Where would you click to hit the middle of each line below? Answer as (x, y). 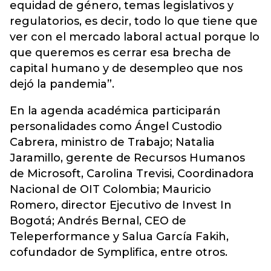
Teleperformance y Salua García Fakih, (119, 237)
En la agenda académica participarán (115, 111)
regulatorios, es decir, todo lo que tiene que (134, 21)
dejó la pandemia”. (62, 84)
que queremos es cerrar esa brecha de (120, 53)
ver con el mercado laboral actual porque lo (135, 37)
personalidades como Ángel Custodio (116, 126)
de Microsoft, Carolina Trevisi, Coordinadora (132, 174)
